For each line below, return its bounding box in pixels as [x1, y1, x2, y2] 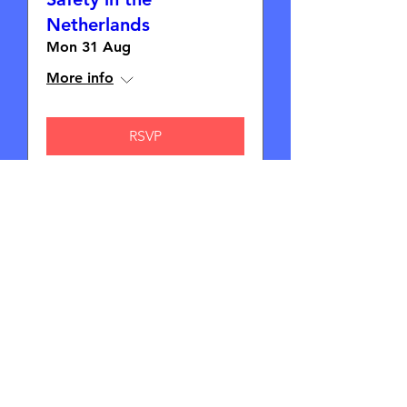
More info [46, 69, 114, 87]
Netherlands [46, 14, 150, 36]
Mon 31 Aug [46, 38, 131, 56]
